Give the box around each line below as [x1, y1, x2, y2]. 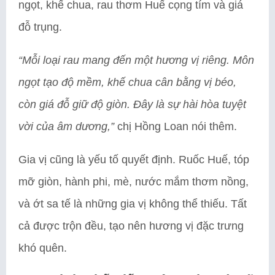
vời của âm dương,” [18, 120, 114, 133]
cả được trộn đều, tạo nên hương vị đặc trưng [18, 219, 244, 232]
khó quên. [18, 241, 67, 254]
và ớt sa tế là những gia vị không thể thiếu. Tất [18, 197, 247, 210]
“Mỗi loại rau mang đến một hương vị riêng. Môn [18, 53, 254, 66]
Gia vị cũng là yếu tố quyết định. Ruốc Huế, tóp [18, 153, 249, 166]
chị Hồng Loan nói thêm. [114, 120, 237, 133]
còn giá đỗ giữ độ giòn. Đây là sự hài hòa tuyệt [18, 98, 246, 110]
